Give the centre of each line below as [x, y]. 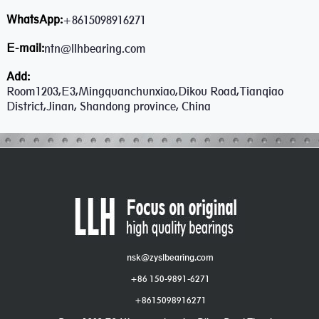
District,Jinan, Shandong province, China [108, 107]
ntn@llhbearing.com [95, 49]
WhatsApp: [34, 20]
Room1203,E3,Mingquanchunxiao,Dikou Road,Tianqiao [145, 92]
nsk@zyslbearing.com [170, 258]
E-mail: [25, 48]
